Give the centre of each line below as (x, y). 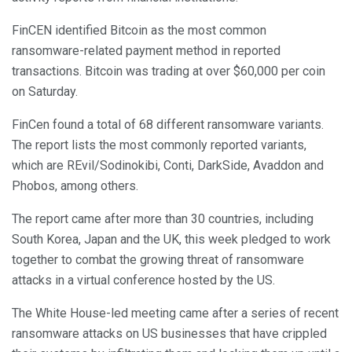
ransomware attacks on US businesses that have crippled (169, 333)
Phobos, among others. (75, 185)
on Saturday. (45, 91)
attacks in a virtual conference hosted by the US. (143, 280)
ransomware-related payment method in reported (146, 50)
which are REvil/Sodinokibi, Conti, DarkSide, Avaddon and (168, 165)
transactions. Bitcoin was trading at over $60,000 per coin (169, 71)
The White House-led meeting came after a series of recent (175, 313)
